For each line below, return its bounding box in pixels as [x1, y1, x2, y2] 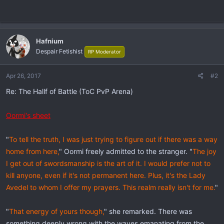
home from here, [6, 147, 59, 155]
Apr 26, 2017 [6, 72, 41, 79]
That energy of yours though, [9, 207, 104, 215]
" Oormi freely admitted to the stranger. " [59, 147, 192, 155]
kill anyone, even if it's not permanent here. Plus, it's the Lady [6, 171, 205, 179]
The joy [192, 147, 216, 155]
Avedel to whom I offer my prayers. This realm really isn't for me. [6, 183, 215, 191]
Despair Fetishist [36, 47, 82, 55]
